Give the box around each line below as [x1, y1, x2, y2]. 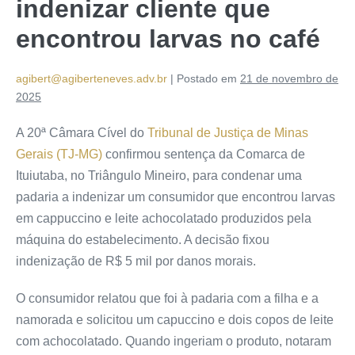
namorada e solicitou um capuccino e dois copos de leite [16, 312, 334, 326]
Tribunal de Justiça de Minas [144, 125, 308, 139]
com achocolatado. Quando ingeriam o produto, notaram [16, 334, 331, 348]
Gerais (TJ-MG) [16, 147, 102, 161]
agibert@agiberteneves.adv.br [16, 71, 167, 85]
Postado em [177, 71, 237, 85]
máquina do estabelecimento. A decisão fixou [16, 232, 269, 246]
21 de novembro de [240, 71, 338, 85]
